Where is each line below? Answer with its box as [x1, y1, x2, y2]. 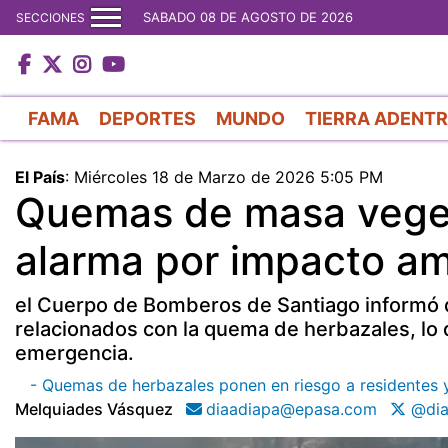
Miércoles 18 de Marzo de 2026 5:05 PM [74, 166, 383, 187]
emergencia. [15, 340, 134, 365]
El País [15, 166, 65, 187]
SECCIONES [16, 9, 85, 25]
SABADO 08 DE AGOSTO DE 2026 [143, 9, 353, 25]
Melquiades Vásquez [15, 398, 173, 419]
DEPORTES [99, 107, 196, 129]
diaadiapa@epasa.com [206, 398, 377, 419]
